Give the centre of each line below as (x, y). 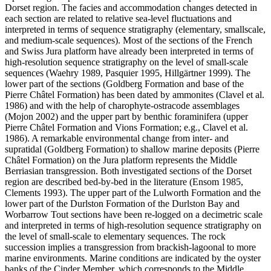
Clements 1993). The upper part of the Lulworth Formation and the (133, 192)
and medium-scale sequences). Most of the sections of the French (129, 40)
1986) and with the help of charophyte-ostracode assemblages (122, 105)
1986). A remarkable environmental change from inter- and (117, 138)
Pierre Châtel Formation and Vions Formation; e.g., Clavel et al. (126, 127)
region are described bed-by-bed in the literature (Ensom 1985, (124, 181)
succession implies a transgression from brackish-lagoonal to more (130, 247)
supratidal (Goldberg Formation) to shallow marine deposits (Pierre (132, 149)
